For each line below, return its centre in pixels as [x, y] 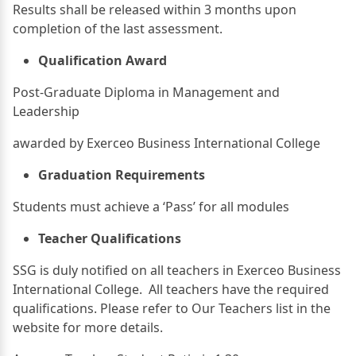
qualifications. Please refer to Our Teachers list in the [172, 308]
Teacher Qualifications [110, 238]
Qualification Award [103, 60]
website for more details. [88, 327]
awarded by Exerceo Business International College [166, 143]
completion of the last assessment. [118, 28]
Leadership [46, 111]
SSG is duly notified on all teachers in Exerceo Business [177, 270]
